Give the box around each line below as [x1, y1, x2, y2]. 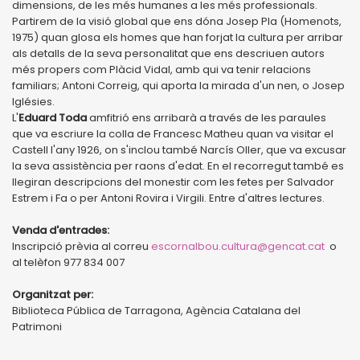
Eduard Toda [18, 109, 87, 125]
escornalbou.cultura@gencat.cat [151, 238, 325, 254]
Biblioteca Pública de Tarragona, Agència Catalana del [12, 302, 301, 318]
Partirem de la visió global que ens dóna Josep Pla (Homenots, [12, 13, 342, 29]
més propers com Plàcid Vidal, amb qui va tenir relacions [12, 61, 311, 77]
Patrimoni [12, 318, 62, 334]
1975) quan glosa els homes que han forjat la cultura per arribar [12, 29, 343, 45]
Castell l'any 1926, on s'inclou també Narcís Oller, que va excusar [12, 141, 346, 157]
